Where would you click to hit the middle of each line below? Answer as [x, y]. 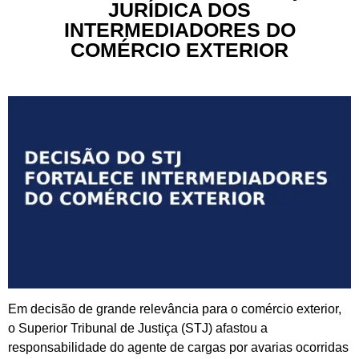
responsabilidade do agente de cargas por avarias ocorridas [178, 348]
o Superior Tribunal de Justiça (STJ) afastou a [138, 329]
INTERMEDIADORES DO [179, 29]
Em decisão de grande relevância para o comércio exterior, [175, 309]
